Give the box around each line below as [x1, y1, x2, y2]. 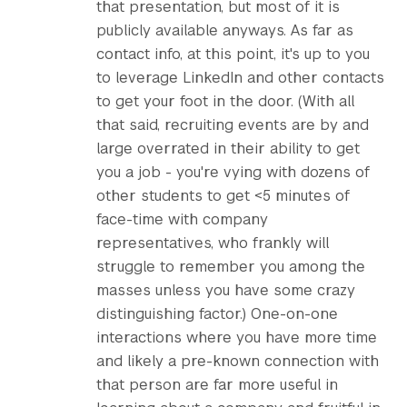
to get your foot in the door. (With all [96, 92, 354, 111]
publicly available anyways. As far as [96, 21, 353, 40]
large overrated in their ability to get [96, 139, 360, 158]
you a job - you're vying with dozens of [96, 163, 370, 182]
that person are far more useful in [96, 375, 338, 394]
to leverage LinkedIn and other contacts [96, 68, 384, 87]
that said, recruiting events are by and [96, 115, 369, 134]
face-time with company [96, 210, 268, 229]
